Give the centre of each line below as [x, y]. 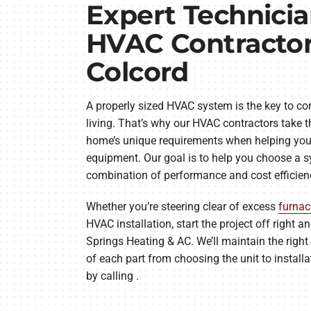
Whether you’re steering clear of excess [182, 207]
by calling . [112, 276]
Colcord [137, 72]
